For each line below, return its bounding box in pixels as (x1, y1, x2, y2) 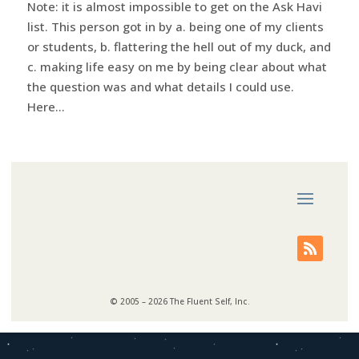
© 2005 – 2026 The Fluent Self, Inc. (109, 295, 250, 307)
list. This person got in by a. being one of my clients (26, 18, 324, 34)
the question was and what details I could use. (26, 78, 294, 95)
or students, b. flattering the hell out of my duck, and (26, 38, 331, 54)
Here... (26, 98, 65, 115)
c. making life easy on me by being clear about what (26, 58, 327, 75)
